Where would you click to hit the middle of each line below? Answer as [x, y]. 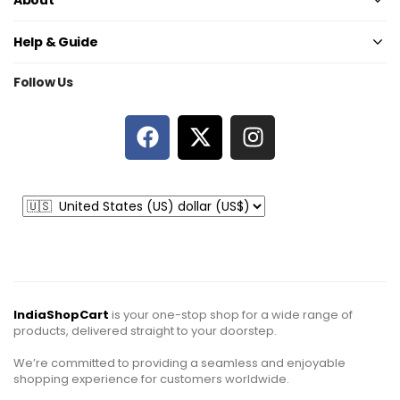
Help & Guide [56, 42]
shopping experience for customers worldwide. [151, 379]
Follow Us [43, 82]
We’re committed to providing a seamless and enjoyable [179, 362]
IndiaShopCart [61, 314]
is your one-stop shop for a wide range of [231, 314]
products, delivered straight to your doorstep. [145, 330]
